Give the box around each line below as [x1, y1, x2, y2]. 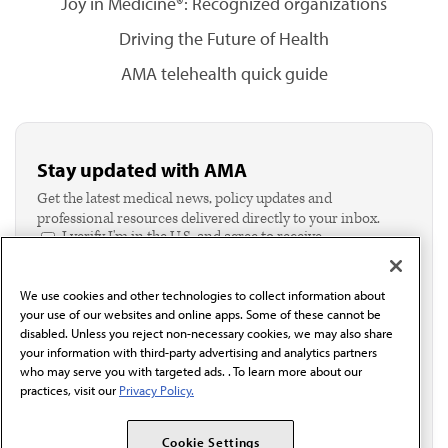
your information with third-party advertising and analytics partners [20, 344, 377, 361]
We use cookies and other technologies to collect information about [20, 287, 385, 304]
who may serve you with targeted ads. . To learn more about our [20, 363, 362, 380]
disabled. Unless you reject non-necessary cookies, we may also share [20, 325, 393, 342]
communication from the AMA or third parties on [62, 247, 374, 266]
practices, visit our [20, 382, 119, 399]
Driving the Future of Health [119, 27, 329, 50]
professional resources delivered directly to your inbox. [37, 209, 380, 228]
